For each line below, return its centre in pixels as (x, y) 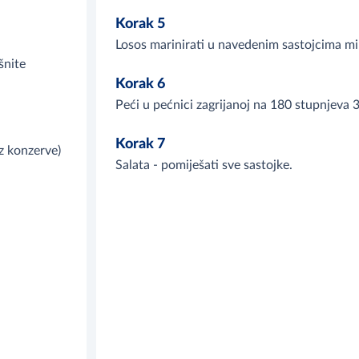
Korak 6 (140, 85)
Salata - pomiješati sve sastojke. (204, 165)
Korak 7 (140, 145)
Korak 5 (140, 24)
